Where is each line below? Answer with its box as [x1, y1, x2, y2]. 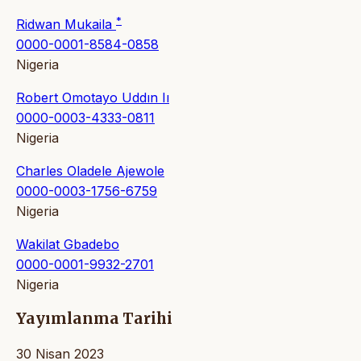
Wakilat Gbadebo [16, 235, 119, 252]
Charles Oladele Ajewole [16, 162, 164, 179]
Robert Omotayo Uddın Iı [16, 89, 169, 106]
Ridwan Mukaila [16, 15, 116, 32]
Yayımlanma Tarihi [16, 309, 172, 329]
